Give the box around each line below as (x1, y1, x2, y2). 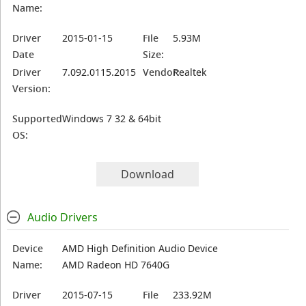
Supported (12, 112, 63, 125)
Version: (12, 82, 51, 95)
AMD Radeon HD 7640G (62, 258, 170, 271)
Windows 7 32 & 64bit (62, 112, 162, 125)
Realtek (173, 66, 207, 79)
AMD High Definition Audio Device (62, 242, 219, 255)
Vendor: (143, 66, 180, 79)
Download (121, 167, 175, 182)
